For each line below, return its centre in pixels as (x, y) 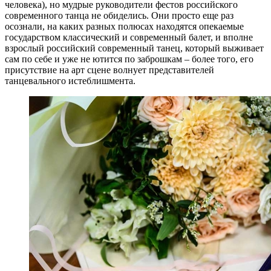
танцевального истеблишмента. (70, 80)
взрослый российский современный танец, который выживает (134, 48)
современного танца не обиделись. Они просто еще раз (119, 15)
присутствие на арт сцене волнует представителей (109, 70)
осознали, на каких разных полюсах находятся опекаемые (124, 26)
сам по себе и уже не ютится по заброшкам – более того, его (129, 59)
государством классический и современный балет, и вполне (129, 37)
